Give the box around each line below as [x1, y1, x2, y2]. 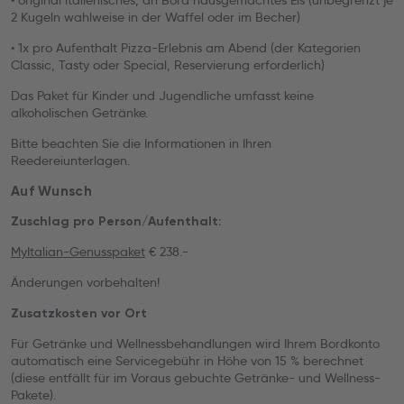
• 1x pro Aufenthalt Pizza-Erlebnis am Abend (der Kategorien [11, 40, 361, 56]
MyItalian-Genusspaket [11, 243, 145, 260]
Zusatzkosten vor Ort [11, 306, 147, 321]
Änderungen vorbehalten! [11, 274, 160, 290]
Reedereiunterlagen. [11, 152, 130, 169]
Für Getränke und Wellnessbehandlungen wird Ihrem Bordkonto [11, 335, 380, 352]
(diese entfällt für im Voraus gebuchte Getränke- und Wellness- [11, 370, 381, 386]
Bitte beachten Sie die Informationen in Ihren [11, 135, 271, 151]
